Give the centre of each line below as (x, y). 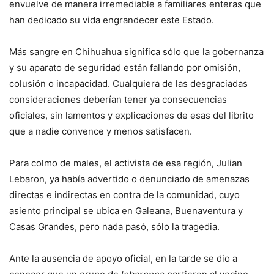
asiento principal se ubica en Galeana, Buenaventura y (126, 210)
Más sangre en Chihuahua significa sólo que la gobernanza (136, 51)
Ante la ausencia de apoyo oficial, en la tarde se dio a (123, 258)
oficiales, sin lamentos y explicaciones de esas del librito (131, 115)
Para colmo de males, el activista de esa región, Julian (126, 163)
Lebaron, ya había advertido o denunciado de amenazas (129, 179)
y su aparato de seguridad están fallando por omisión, (125, 67)
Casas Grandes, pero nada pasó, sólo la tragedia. (114, 226)
